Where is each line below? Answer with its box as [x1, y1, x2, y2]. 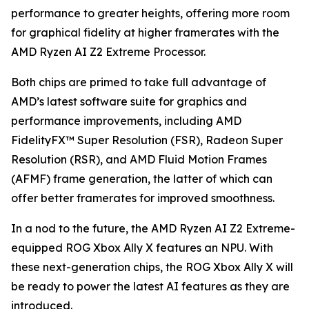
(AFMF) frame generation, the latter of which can [11, 172, 272, 186]
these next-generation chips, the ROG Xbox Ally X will [11, 260, 293, 275]
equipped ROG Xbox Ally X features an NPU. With [11, 241, 273, 255]
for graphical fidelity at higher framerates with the [11, 26, 279, 40]
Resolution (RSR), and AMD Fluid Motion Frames [11, 152, 267, 167]
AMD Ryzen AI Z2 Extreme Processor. [11, 45, 206, 59]
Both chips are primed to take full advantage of [11, 75, 266, 90]
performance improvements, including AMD [11, 114, 241, 128]
